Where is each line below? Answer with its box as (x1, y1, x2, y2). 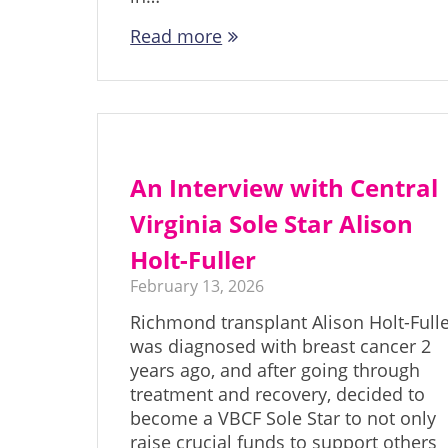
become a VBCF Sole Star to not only (130, 406, 437, 431)
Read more (130, 24, 223, 49)
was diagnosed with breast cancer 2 (130, 334, 432, 359)
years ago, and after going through (130, 358, 421, 383)
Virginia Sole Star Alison (130, 207, 414, 241)
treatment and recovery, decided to (130, 382, 426, 407)
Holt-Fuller (130, 243, 263, 277)
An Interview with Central (130, 171, 439, 205)
